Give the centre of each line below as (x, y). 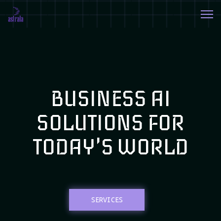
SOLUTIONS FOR (110, 123)
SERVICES (107, 200)
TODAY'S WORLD (110, 147)
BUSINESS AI (110, 99)
